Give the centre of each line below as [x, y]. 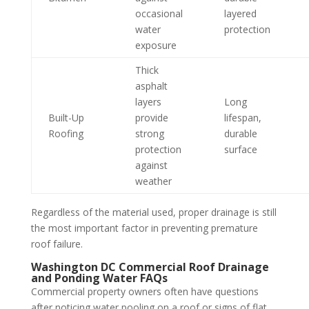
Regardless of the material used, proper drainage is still [153, 212]
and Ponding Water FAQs [99, 278]
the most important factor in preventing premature [144, 228]
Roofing [66, 133]
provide [151, 118]
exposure [156, 45]
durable [240, 133]
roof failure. [57, 244]
